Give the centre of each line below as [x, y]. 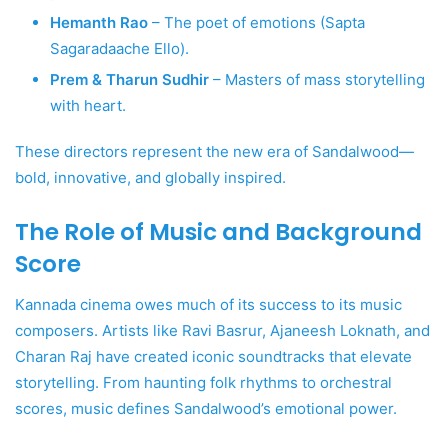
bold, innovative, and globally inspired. [150, 178]
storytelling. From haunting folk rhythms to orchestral [203, 382]
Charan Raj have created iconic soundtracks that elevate [213, 356]
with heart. [88, 106]
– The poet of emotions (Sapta [256, 23]
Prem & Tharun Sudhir [129, 80]
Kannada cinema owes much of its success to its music [208, 304]
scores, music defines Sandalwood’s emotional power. [206, 408]
